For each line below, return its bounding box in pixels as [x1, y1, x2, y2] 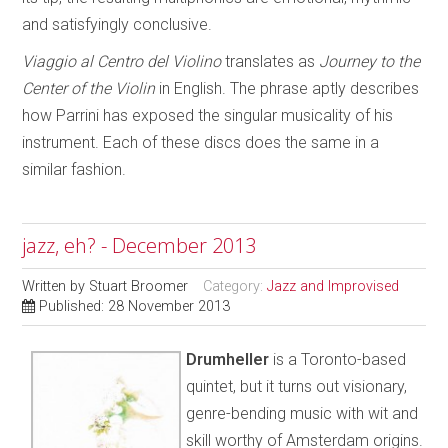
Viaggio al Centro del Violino [22, 51, 222, 71]
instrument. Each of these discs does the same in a [22, 132, 380, 152]
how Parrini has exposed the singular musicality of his [22, 105, 394, 125]
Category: [203, 277, 268, 295]
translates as [221, 51, 320, 71]
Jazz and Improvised [267, 277, 400, 295]
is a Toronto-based [269, 349, 407, 369]
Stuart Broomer [89, 277, 189, 295]
